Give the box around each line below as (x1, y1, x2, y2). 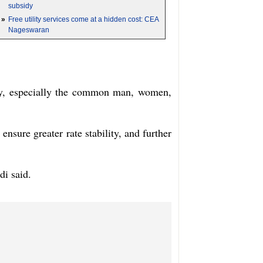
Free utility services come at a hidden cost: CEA (8, 15, 159, 23)
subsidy (8, 2, 33, 10)
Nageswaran (8, 26, 49, 34)
